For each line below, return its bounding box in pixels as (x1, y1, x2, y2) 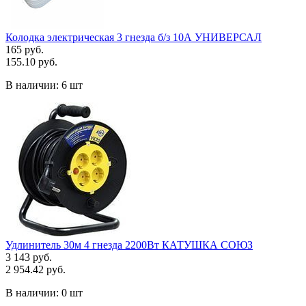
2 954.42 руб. (5, 263, 66, 275)
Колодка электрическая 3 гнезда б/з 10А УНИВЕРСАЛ (5, 31, 262, 43)
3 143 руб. (5, 251, 52, 263)
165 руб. (5, 43, 44, 55)
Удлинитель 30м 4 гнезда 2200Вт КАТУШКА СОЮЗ (5, 238, 253, 251)
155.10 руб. (5, 55, 57, 68)
